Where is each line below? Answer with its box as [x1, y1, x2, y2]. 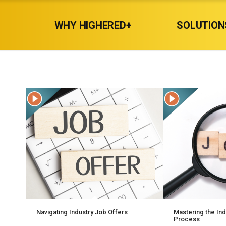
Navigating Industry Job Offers [36, 208, 128, 216]
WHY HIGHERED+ [54, 19, 132, 31]
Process [174, 215, 200, 223]
